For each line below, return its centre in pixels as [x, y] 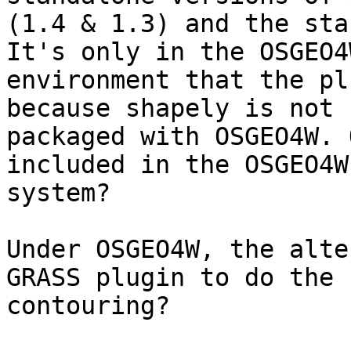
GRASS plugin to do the [170, 278]
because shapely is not [170, 109]
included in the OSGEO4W [177, 165]
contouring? [88, 306]
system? [58, 193]
